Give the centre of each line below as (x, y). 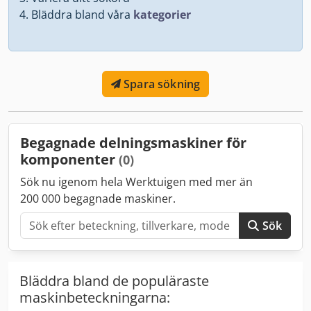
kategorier (162, 14)
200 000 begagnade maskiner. (98, 198)
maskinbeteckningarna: (95, 297)
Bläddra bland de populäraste (114, 280)
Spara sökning (162, 84)
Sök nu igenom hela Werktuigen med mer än (136, 182)
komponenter (69, 159)
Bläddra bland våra (82, 14)
